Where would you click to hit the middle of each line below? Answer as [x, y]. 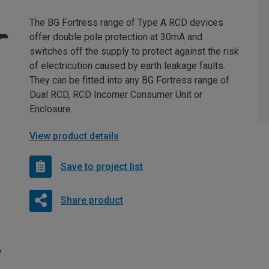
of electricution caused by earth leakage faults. [127, 66]
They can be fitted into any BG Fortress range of [129, 80]
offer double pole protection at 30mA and [116, 37]
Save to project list [102, 166]
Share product [92, 201]
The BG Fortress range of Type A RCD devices [126, 23]
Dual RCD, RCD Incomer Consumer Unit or [116, 95]
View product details [74, 136]
